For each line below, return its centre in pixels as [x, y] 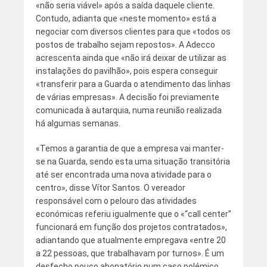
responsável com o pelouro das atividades [116, 201]
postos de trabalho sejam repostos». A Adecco [125, 45]
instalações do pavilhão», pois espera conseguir [127, 71]
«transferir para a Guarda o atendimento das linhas [133, 84]
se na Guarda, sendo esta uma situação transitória [133, 162]
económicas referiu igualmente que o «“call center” [133, 214]
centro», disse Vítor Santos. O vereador [110, 188]
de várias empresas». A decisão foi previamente [127, 97]
